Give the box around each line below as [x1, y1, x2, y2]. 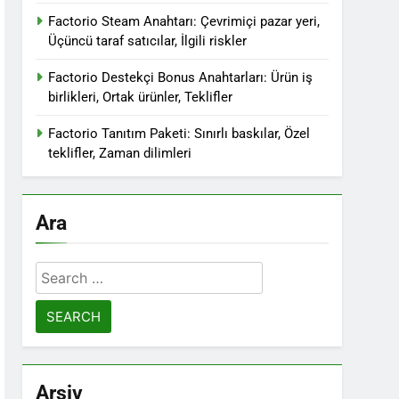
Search [35, 264, 86, 282]
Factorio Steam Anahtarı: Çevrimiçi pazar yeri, [48, 13, 321, 29]
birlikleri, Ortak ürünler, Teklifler [48, 89, 233, 105]
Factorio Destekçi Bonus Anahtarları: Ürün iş [48, 69, 313, 85]
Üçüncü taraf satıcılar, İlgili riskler [48, 33, 248, 49]
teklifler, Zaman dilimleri [48, 145, 192, 161]
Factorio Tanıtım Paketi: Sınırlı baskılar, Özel [48, 126, 311, 142]
